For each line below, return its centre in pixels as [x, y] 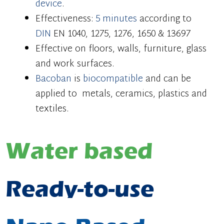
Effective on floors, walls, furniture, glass [121, 49]
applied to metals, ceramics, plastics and [121, 94]
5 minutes [116, 19]
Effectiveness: [66, 19]
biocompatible [113, 79]
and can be [167, 79]
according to [164, 19]
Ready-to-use [80, 189]
